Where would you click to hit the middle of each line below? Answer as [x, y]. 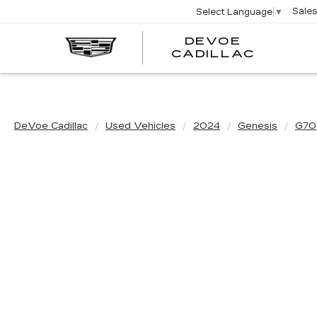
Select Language [235, 12]
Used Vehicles [140, 126]
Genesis [258, 126]
